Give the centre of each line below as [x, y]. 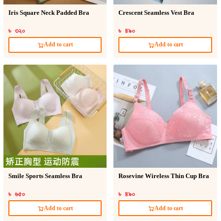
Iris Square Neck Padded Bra [49, 13]
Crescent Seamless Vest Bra [157, 13]
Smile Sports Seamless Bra [45, 176]
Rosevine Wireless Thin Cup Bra [164, 176]
